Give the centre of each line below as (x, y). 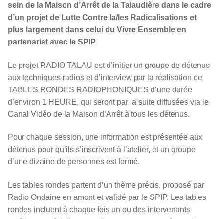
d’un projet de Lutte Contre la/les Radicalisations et (102, 18)
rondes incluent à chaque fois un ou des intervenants (99, 210)
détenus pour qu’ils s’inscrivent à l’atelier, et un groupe (102, 150)
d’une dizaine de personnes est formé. (74, 162)
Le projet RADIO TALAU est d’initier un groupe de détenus (109, 65)
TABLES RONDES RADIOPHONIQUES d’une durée (100, 89)
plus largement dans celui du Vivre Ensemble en (97, 30)
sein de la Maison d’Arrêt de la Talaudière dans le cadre (109, 5)
